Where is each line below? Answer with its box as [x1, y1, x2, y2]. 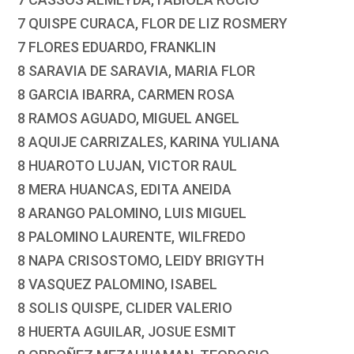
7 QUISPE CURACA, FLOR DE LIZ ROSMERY [17, 15, 288, 32]
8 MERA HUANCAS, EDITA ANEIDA [17, 181, 232, 198]
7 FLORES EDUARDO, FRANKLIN [17, 39, 217, 56]
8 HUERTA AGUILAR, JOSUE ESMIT [17, 323, 237, 341]
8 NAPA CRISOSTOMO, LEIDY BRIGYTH [17, 252, 265, 269]
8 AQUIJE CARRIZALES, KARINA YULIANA [17, 134, 281, 151]
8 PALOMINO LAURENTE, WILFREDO [17, 228, 247, 246]
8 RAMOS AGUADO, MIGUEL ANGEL [17, 110, 240, 127]
